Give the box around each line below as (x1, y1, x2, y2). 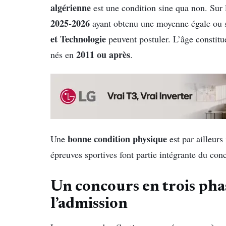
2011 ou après (76, 47, 130, 61)
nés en (50, 48, 76, 61)
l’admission (50, 196, 128, 212)
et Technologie (50, 32, 106, 45)
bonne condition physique (68, 132, 167, 145)
